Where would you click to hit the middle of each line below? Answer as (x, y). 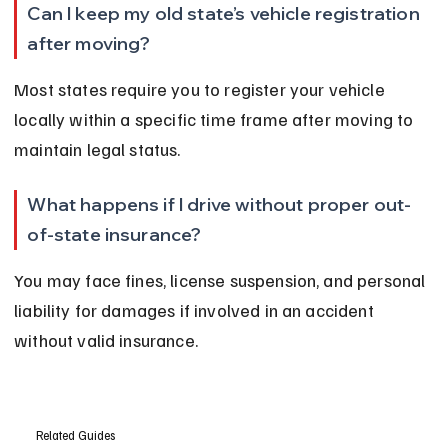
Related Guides (75, 434)
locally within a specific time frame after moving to (216, 119)
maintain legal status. (97, 149)
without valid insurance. (106, 340)
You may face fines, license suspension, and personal (222, 280)
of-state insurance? (114, 235)
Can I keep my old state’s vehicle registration (225, 14)
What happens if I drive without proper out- (219, 205)
